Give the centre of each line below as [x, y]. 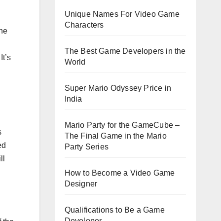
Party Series [86, 147]
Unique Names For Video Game [122, 14]
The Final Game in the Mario [115, 136]
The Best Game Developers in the [125, 51]
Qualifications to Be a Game [114, 210]
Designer [81, 184]
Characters [84, 25]
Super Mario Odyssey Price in [118, 88]
